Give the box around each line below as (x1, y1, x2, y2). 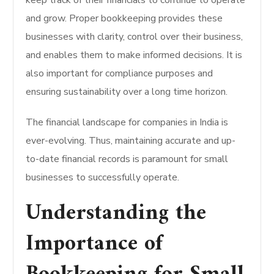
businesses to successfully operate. (26, 171, 180, 184)
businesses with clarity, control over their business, (26, 30, 243, 43)
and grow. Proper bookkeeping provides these (26, 12, 223, 25)
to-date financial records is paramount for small (26, 152, 229, 166)
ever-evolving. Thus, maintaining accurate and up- (26, 134, 236, 147)
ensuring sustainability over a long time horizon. (26, 85, 228, 98)
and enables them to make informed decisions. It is (26, 48, 243, 62)
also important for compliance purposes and (26, 67, 213, 80)
